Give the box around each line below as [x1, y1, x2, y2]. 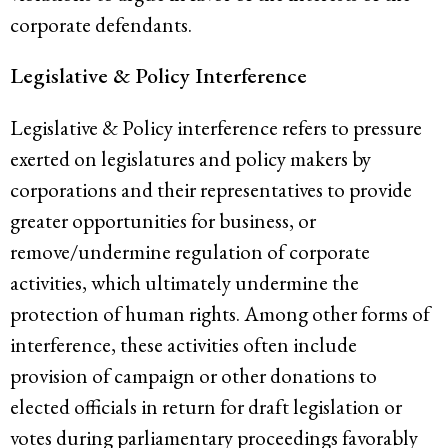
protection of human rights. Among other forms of [10, 299, 430, 327]
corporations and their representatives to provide [10, 175, 412, 203]
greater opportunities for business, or [10, 206, 316, 234]
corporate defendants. [10, 10, 192, 38]
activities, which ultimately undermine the [10, 268, 359, 296]
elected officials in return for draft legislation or [10, 392, 402, 420]
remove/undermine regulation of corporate [10, 237, 370, 265]
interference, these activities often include [10, 330, 357, 358]
